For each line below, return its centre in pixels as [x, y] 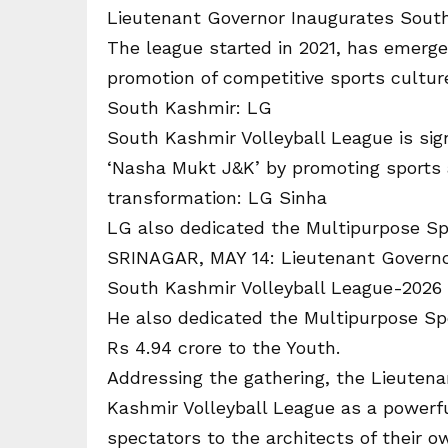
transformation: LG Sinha [217, 197]
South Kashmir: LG [189, 107]
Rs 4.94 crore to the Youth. [223, 347]
